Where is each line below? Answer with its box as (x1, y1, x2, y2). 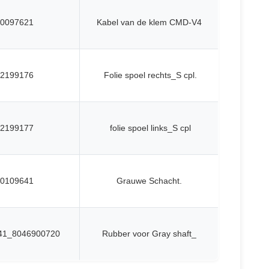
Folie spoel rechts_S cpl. (103, 70, 197, 80)
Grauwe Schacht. (116, 176, 182, 186)
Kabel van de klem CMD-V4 (96, 17, 202, 27)
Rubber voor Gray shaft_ (101, 229, 196, 238)
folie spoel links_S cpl (109, 123, 191, 133)
